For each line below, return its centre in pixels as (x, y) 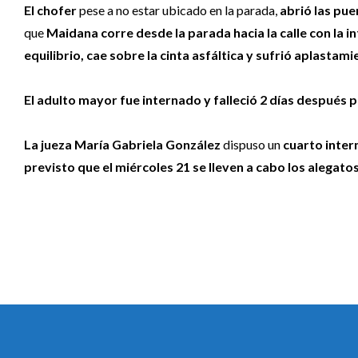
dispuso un (252, 144)
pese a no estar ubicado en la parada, (178, 10)
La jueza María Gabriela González (122, 144)
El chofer (50, 10)
